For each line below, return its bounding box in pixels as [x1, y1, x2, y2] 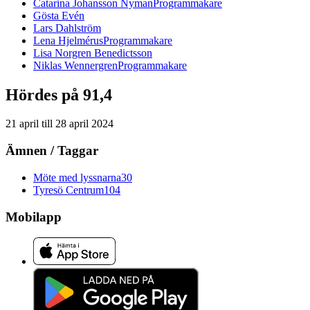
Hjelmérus [58, 34, 103, 46]
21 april [6, 118, 39, 130]
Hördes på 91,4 [6, 85, 112, 104]
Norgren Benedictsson [55, 46, 152, 59]
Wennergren [64, 59, 118, 71]
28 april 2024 [55, 118, 113, 130]
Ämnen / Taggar [6, 143, 98, 158]
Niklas [33, 59, 62, 71]
